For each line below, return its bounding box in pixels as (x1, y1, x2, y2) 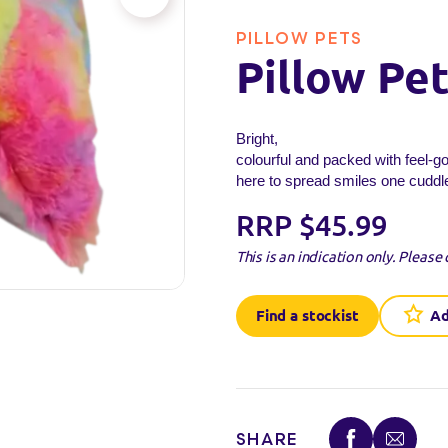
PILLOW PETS (235, 28, 363, 49)
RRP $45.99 (235, 208, 387, 242)
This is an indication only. (235, 247, 396, 265)
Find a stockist (255, 307, 359, 325)
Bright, (235, 130, 278, 147)
